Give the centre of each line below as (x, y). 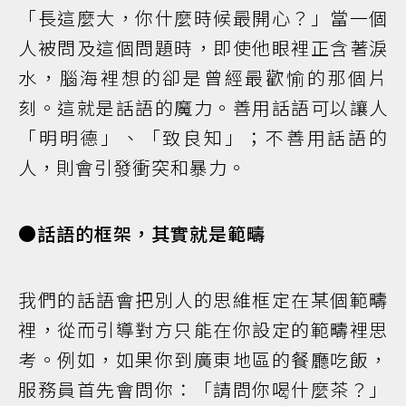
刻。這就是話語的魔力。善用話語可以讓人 (203, 108)
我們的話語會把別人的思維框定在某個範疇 (203, 300)
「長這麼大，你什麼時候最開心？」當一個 (203, 18)
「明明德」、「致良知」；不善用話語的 (203, 138)
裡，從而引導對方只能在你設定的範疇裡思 (203, 330)
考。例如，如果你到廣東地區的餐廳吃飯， (203, 360)
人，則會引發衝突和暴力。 (132, 168)
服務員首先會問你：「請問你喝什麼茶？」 (203, 390)
